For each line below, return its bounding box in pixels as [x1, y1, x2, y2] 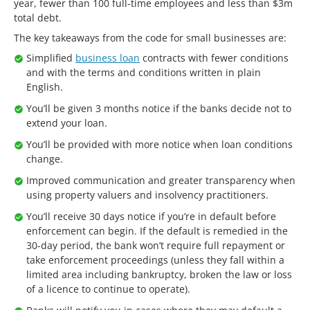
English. [26, 80, 63, 93]
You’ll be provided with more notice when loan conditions [26, 138, 293, 151]
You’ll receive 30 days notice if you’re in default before [26, 210, 276, 223]
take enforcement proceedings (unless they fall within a [26, 253, 284, 266]
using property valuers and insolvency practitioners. [26, 188, 268, 201]
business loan [75, 51, 140, 64]
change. [26, 152, 63, 165]
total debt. [14, 11, 62, 24]
